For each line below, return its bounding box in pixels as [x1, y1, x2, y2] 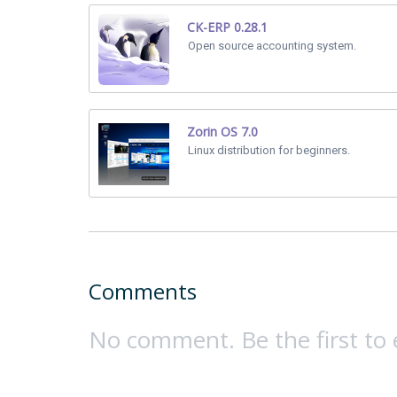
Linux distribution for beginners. [188, 144, 350, 157]
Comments [89, 276, 197, 306]
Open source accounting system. [188, 39, 356, 52]
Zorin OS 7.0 [187, 123, 258, 140]
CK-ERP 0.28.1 [187, 19, 268, 35]
